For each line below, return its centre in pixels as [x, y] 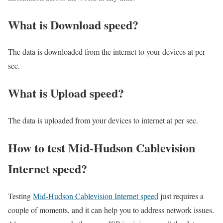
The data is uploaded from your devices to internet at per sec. [103, 120]
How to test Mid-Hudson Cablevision [102, 148]
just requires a [181, 196]
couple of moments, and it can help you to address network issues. [111, 210]
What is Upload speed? [66, 93]
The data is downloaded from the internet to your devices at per [107, 52]
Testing [20, 196]
